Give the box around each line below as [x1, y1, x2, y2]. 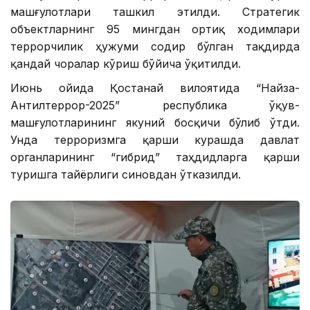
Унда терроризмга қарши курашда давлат [10, 133, 300, 147]
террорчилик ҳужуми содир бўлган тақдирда [10, 39, 300, 54]
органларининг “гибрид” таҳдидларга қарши [10, 150, 300, 165]
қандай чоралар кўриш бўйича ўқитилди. [10, 57, 241, 71]
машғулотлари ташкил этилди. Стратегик [10, 5, 300, 19]
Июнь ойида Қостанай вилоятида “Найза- [10, 81, 300, 95]
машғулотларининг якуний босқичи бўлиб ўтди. [10, 116, 300, 130]
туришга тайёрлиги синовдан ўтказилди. [10, 167, 241, 182]
